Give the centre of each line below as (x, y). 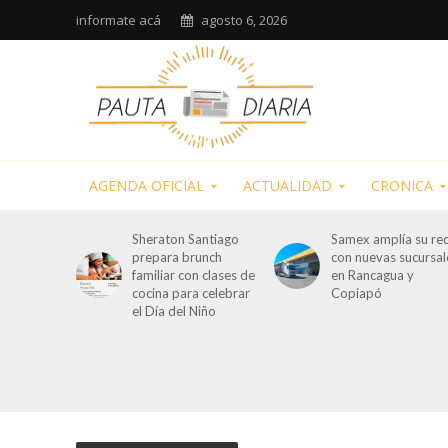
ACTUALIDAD (287, 185)
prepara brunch (177, 257)
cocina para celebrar (191, 293)
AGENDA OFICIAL (146, 185)
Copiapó (356, 293)
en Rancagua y (372, 275)
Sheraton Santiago (186, 239)
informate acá (118, 20)
